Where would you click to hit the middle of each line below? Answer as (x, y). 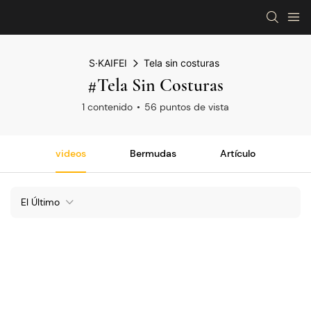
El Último (40, 202)
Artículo (237, 153)
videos (71, 153)
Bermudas (153, 153)
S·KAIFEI (108, 63)
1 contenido (107, 107)
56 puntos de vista (187, 107)
